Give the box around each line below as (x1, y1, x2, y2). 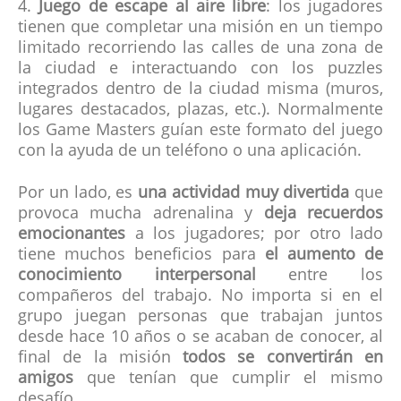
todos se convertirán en (183, 350, 384, 367)
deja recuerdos (263, 206, 384, 223)
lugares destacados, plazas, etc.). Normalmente (18, 102, 383, 119)
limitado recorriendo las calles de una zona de (18, 40, 383, 57)
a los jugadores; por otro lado (125, 226, 383, 243)
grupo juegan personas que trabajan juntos (18, 309, 383, 326)
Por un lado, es (18, 185, 138, 202)
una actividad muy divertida (138, 185, 350, 202)
